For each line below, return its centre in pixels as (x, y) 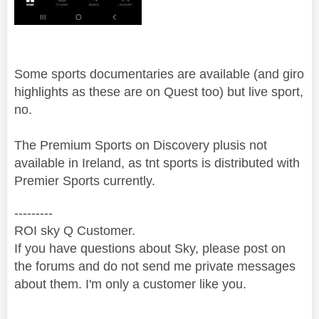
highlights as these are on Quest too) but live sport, (159, 91)
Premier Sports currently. (85, 181)
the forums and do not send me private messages (155, 266)
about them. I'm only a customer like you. (130, 284)
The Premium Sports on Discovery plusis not (141, 145)
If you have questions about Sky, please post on (150, 248)
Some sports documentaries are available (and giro (159, 74)
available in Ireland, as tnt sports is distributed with (157, 163)
